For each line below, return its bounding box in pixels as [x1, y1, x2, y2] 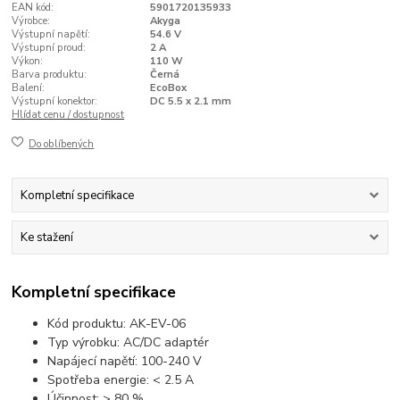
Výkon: [12, 54, 44, 69]
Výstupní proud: [12, 41, 87, 55]
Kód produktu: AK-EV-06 [47, 314, 187, 332]
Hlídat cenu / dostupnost [12, 108, 125, 122]
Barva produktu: [12, 68, 87, 82]
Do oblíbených [29, 137, 95, 151]
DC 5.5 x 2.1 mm [149, 95, 231, 109]
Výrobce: [12, 14, 51, 29]
